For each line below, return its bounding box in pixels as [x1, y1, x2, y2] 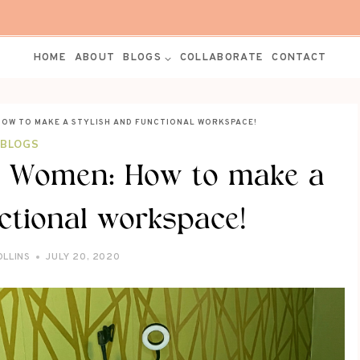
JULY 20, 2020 [46, 251, 121, 264]
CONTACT [272, 51, 327, 64]
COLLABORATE [179, 51, 264, 64]
